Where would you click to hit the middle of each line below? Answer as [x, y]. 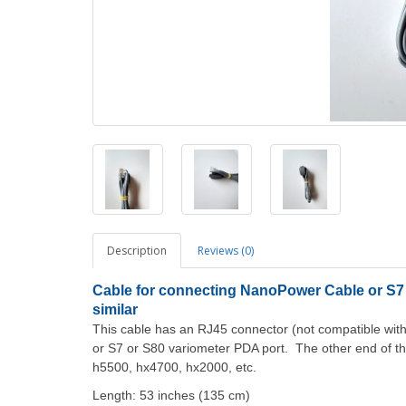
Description [137, 251]
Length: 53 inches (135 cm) [171, 395]
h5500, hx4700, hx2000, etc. [174, 367]
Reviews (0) [226, 251]
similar [115, 309]
